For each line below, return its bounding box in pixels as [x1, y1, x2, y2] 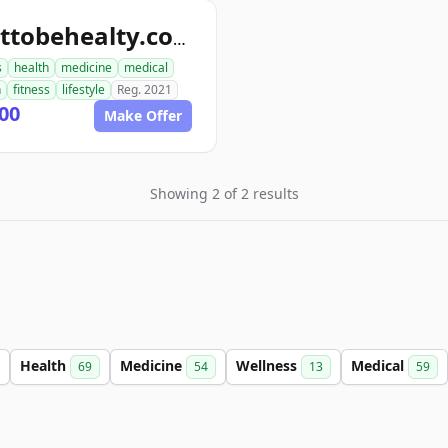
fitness [13, 81, 50, 98]
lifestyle [62, 81, 105, 98]
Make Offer [104, 106, 182, 125]
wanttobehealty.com [173, 28, 186, 50]
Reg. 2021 [117, 81, 172, 98]
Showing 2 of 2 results [149, 184, 299, 203]
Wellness [236, 356, 301, 375]
